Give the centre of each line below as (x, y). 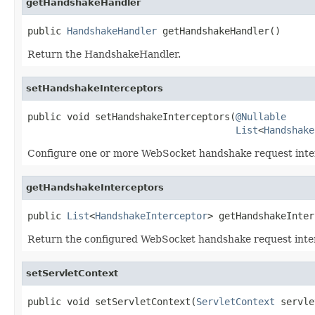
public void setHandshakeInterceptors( (131, 116)
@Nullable (261, 116)
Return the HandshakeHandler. (104, 54)
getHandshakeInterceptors (95, 187)
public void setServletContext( (112, 301)
